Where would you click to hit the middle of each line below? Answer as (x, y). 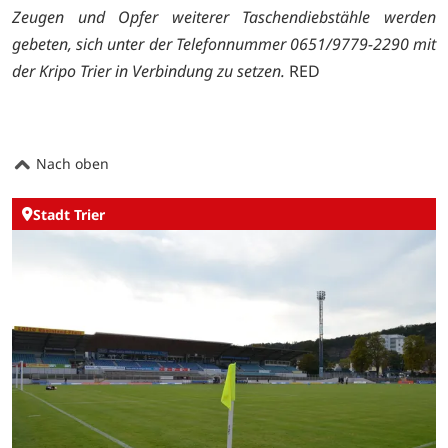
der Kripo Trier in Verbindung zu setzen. (148, 71)
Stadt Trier (69, 214)
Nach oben (70, 164)
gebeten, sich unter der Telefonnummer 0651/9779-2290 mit (224, 44)
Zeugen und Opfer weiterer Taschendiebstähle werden (224, 17)
